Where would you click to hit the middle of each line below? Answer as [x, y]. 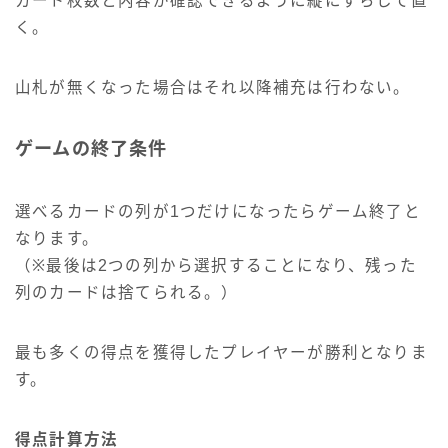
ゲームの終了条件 [91, 149]
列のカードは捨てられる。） [127, 293]
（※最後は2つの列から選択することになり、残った [216, 266]
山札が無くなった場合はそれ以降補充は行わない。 [213, 88]
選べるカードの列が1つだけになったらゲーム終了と [218, 212]
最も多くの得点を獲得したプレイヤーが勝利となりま [221, 353]
